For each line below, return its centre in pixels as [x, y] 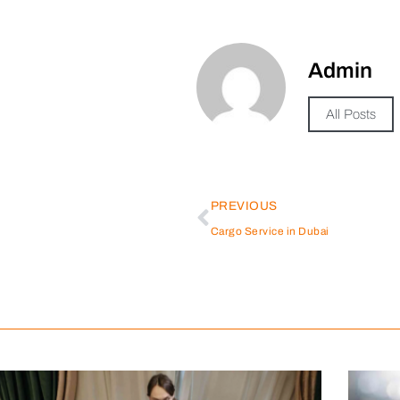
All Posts [351, 114]
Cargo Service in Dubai [270, 231]
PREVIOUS [244, 205]
